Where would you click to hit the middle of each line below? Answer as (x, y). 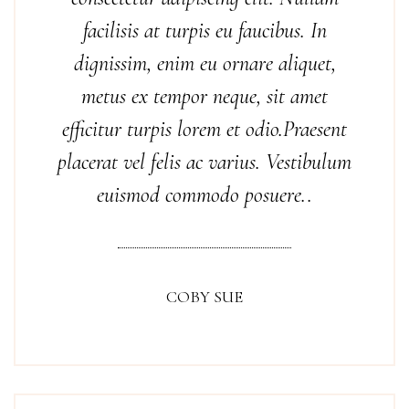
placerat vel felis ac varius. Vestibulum (204, 162)
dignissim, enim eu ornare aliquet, (204, 63)
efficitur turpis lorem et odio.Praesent (204, 129)
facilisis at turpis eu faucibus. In (204, 31)
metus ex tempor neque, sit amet (204, 96)
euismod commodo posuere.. (204, 195)
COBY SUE (204, 297)
